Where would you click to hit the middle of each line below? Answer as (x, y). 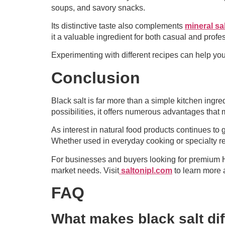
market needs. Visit (85, 170)
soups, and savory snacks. (98, 8)
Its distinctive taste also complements (118, 26)
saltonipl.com (147, 170)
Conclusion (96, 78)
